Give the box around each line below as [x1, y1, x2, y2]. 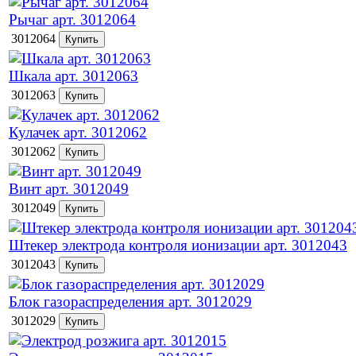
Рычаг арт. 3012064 [9, 11, 136, 28]
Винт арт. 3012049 [9, 180, 129, 197]
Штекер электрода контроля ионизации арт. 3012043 [9, 237, 347, 253]
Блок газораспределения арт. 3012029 [9, 293, 252, 310]
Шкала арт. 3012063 [9, 68, 138, 84]
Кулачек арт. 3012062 [9, 124, 147, 141]
